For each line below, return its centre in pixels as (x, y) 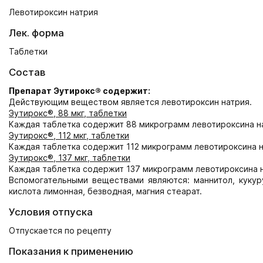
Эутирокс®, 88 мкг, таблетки (68, 113)
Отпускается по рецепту (60, 230)
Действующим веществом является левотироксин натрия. (130, 102)
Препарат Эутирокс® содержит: (80, 91)
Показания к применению (71, 251)
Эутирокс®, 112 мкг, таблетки (69, 135)
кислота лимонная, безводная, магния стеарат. (105, 191)
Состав (27, 72)
